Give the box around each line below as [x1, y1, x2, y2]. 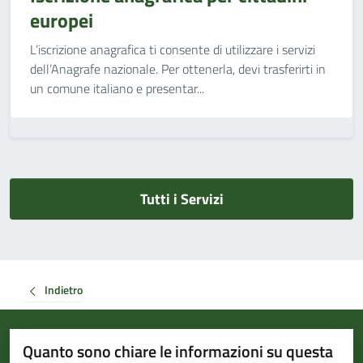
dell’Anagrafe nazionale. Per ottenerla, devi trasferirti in [30, 59, 326, 79]
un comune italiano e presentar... [30, 79, 204, 98]
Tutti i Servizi [139, 188, 224, 210]
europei [30, 6, 93, 35]
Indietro [45, 281, 83, 299]
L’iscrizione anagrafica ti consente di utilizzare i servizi [30, 40, 315, 59]
